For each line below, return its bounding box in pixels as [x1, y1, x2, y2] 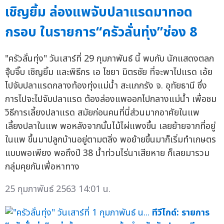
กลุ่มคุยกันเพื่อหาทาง [5, 159, 79, 173]
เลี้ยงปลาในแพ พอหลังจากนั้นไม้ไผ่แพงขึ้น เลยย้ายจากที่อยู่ [5, 119, 215, 133]
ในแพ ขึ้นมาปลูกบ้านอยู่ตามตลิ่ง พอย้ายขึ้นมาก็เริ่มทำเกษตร [5, 132, 216, 146]
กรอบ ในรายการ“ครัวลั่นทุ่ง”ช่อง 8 [5, 21, 197, 42]
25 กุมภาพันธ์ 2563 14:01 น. [5, 182, 110, 196]
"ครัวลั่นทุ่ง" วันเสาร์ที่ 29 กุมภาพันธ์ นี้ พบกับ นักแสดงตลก [5, 51, 214, 65]
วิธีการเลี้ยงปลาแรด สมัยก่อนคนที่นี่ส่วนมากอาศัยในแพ [5, 105, 199, 119]
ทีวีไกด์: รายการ [152, 205, 209, 219]
